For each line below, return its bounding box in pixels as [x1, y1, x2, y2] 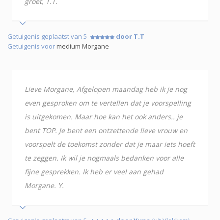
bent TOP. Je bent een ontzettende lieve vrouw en [25, 126, 188, 136]
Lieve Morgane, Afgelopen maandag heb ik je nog [25, 84, 187, 94]
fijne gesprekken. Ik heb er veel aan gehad [25, 167, 164, 177]
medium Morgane [56, 42, 109, 51]
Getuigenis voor [7, 42, 56, 51]
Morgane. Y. [25, 181, 64, 191]
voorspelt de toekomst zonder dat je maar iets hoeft [25, 139, 195, 149]
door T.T [116, 32, 144, 41]
